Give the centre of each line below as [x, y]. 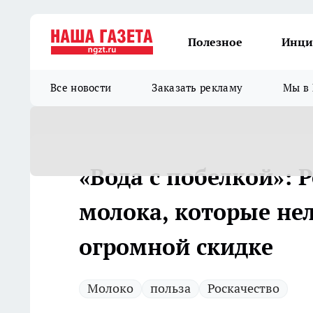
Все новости [81, 88]
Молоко [110, 288]
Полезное [215, 42]
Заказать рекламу [197, 88]
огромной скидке [176, 247]
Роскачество [243, 288]
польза [170, 288]
